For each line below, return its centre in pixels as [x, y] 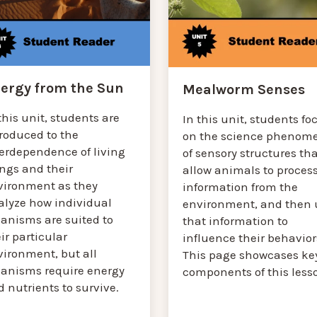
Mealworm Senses [243, 89]
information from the [240, 186]
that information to [235, 220]
